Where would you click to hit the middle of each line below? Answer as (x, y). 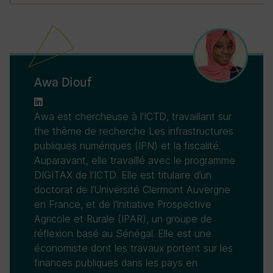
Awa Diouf (63, 82)
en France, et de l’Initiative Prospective (123, 204)
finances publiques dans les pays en (116, 263)
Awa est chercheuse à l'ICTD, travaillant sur (133, 116)
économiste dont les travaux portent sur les (133, 248)
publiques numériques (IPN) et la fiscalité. (127, 146)
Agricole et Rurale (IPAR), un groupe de (123, 219)
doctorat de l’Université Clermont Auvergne (132, 190)
